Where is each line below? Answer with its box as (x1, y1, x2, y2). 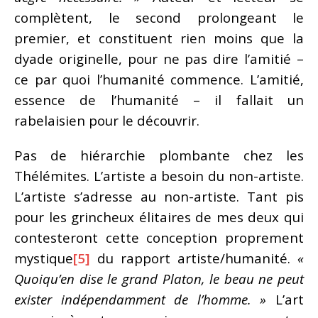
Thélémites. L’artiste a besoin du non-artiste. (14, 166, 304, 185)
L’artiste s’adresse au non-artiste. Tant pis (14, 187, 304, 205)
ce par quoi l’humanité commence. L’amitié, (14, 70, 304, 88)
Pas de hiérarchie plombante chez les (14, 146, 304, 164)
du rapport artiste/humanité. (90, 248, 297, 267)
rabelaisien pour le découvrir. (14, 111, 199, 129)
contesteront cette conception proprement (14, 228, 304, 246)
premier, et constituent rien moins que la (14, 28, 304, 47)
